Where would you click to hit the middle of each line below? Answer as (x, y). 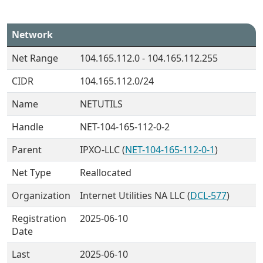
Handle (28, 127)
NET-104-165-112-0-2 (125, 127)
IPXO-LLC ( (102, 150)
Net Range (35, 58)
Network (32, 35)
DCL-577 (208, 195)
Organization (41, 195)
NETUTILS (101, 104)
